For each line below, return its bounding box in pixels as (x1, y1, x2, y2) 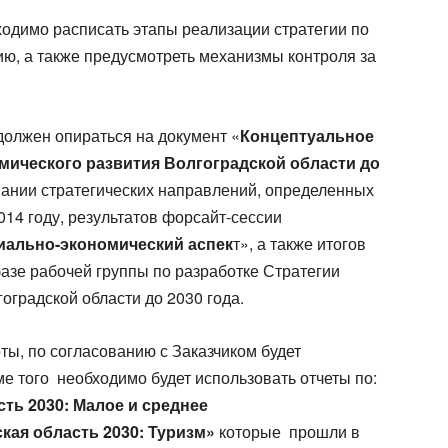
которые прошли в (215, 420, 360, 443)
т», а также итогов (233, 232, 366, 255)
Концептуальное (240, 124, 374, 147)
